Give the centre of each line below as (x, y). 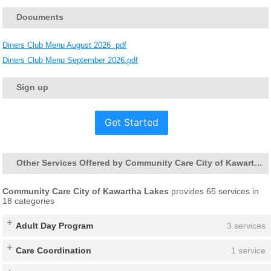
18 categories (29, 201)
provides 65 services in (214, 191)
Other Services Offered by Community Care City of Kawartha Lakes (259, 162)
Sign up (33, 87)
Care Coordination (54, 250)
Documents (40, 17)
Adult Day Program (55, 225)
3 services (246, 225)
